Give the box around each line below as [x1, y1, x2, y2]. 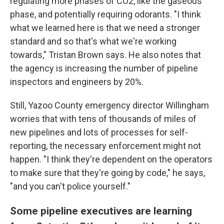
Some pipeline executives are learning [10, 204, 192, 217]
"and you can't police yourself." [10, 180, 130, 191]
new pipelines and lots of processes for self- [10, 126, 188, 137]
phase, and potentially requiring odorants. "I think [10, 8, 201, 19]
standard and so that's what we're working [10, 35, 176, 46]
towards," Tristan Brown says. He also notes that [10, 49, 201, 60]
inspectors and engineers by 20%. [10, 76, 143, 87]
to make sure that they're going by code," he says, [10, 167, 205, 178]
